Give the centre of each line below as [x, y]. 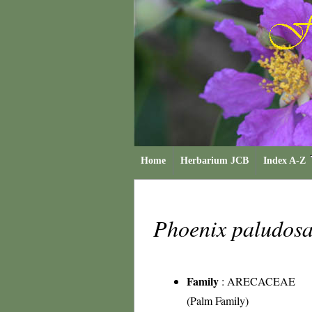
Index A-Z [284, 161]
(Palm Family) [218, 301]
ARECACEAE [261, 281]
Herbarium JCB [214, 161]
